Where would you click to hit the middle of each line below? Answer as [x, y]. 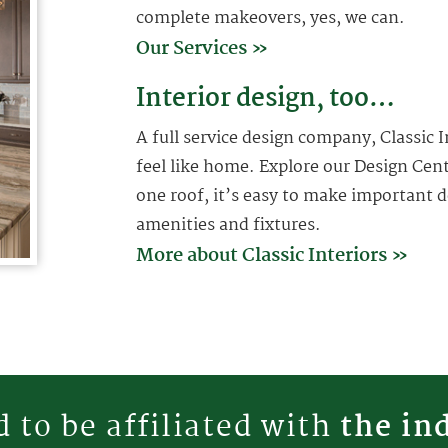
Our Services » [201, 48]
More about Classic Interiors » [271, 255]
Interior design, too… [265, 98]
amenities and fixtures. [228, 225]
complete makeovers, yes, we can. [270, 18]
